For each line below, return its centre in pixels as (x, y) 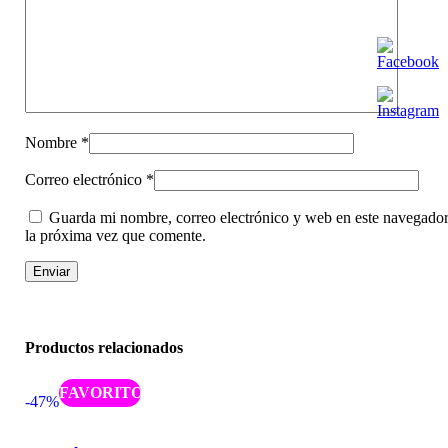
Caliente (100, 392)
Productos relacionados (104, 348)
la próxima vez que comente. (115, 236)
